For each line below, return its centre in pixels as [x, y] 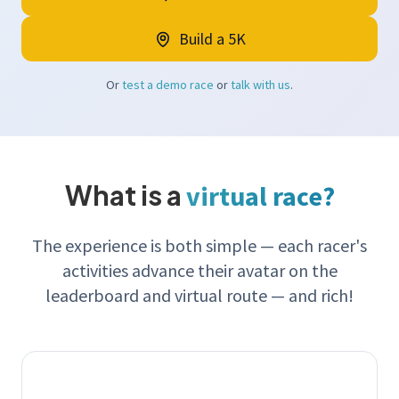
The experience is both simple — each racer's [199, 246]
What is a [125, 195]
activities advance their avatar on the [199, 271]
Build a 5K [212, 39]
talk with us [261, 85]
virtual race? [260, 196]
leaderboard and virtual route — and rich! [199, 296]
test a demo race [168, 85]
